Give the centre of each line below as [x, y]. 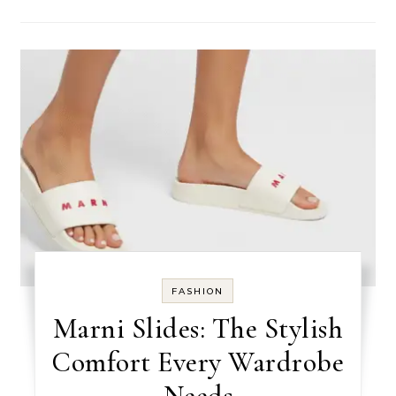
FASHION [198, 292]
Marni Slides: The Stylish [198, 329]
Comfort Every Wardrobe [198, 362]
